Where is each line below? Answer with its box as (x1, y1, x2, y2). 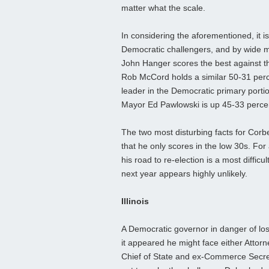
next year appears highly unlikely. (121, 169, 247, 179)
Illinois (121, 196, 149, 207)
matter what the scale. (121, 3, 205, 13)
